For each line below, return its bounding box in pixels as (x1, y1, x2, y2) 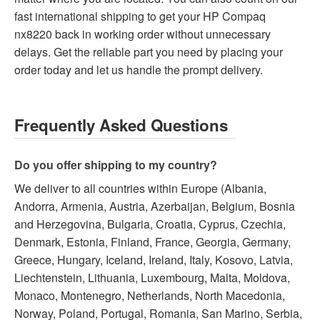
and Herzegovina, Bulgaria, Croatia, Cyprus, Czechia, (14, 216, 286, 233)
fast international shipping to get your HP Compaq (14, 8, 266, 25)
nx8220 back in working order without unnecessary (14, 26, 271, 43)
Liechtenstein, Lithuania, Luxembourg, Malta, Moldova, (14, 269, 290, 286)
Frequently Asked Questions (14, 114, 228, 137)
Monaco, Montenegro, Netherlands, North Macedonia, (14, 287, 285, 304)
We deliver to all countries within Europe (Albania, (14, 180, 266, 197)
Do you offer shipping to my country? (14, 156, 217, 174)
